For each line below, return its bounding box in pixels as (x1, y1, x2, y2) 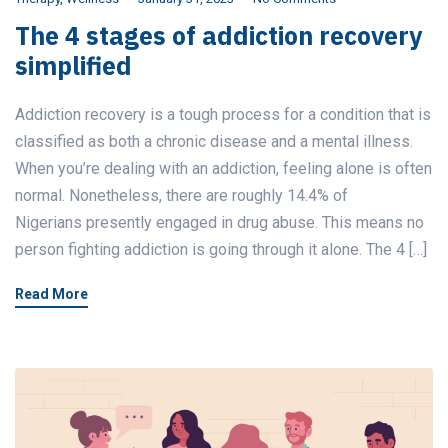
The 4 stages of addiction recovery (15, 18, 422, 52)
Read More (15, 285, 88, 302)
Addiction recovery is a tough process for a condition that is (15, 104, 431, 124)
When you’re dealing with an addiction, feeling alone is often (15, 158, 432, 178)
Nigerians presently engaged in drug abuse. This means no (15, 212, 424, 232)
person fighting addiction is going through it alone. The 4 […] (15, 239, 427, 259)
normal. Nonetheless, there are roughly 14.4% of (15, 185, 348, 205)
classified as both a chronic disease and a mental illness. (15, 131, 413, 151)
